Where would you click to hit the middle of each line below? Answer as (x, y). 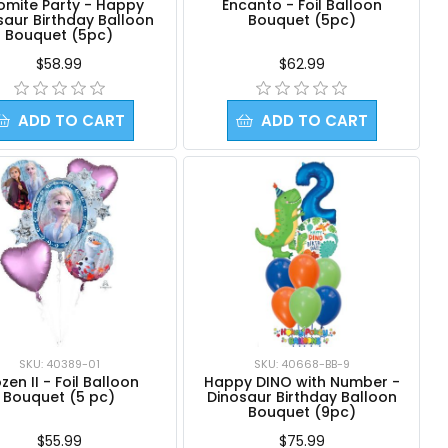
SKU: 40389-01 (59, 363)
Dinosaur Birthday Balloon (301, 396)
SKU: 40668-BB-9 (301, 363)
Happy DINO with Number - (301, 381)
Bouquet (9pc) (301, 411)
